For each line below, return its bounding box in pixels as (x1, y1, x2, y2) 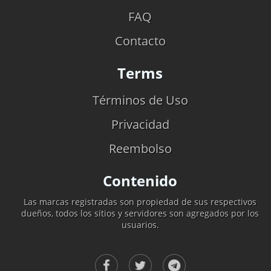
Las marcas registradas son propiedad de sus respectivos (24, 195, 256, 207)
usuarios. (121, 218, 159, 230)
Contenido (103, 170, 177, 191)
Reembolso (108, 140, 172, 157)
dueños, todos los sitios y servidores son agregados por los (21, 207, 259, 219)
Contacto (114, 32, 166, 49)
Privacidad (111, 116, 169, 132)
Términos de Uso (92, 91, 188, 108)
